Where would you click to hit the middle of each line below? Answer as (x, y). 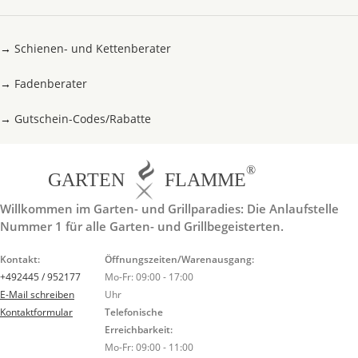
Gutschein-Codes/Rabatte (83, 118)
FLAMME (205, 179)
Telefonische (133, 312)
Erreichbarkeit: (138, 329)
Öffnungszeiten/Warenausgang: (179, 259)
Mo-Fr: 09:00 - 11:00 (149, 347)
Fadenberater (51, 83)
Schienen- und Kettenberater (93, 48)
